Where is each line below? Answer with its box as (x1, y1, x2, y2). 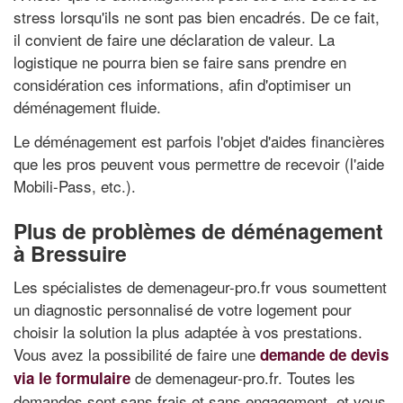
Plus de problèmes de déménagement (13, 215, 383, 246)
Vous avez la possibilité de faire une (13, 343, 260, 365)
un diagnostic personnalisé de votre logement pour (13, 298, 352, 320)
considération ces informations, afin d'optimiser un (13, 73, 351, 95)
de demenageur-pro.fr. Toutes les (130, 366, 355, 389)
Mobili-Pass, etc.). (13, 174, 136, 197)
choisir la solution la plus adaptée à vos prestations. (13, 320, 363, 343)
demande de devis (260, 344, 389, 365)
